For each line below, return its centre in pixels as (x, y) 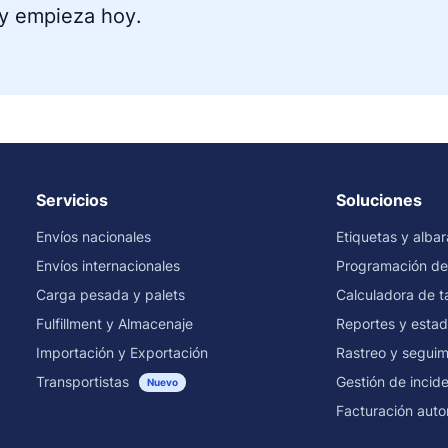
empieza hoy (75, 15)
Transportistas (82, 381)
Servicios (72, 199)
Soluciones (379, 199)
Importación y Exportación (122, 352)
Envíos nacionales (93, 236)
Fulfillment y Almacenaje (114, 323)
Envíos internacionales (108, 265)
